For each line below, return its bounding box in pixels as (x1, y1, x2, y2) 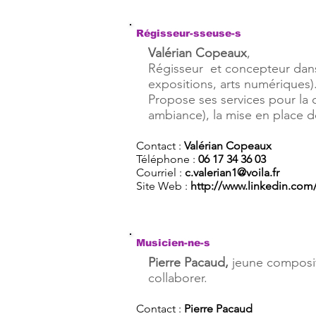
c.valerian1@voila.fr (185, 166, 279, 179)
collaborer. (148, 270, 207, 286)
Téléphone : (136, 152, 198, 166)
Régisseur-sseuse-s (136, 28, 241, 39)
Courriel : (136, 166, 185, 179)
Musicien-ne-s (136, 237, 210, 248)
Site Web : (136, 179, 190, 193)
